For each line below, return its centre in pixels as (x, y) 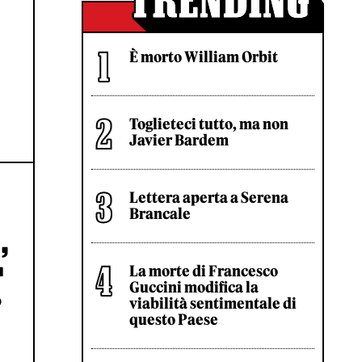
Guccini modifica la (194, 287)
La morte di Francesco (204, 271)
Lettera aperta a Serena (209, 198)
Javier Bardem (179, 140)
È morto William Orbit (204, 57)
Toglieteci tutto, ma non (209, 124)
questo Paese (174, 320)
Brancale (160, 214)
